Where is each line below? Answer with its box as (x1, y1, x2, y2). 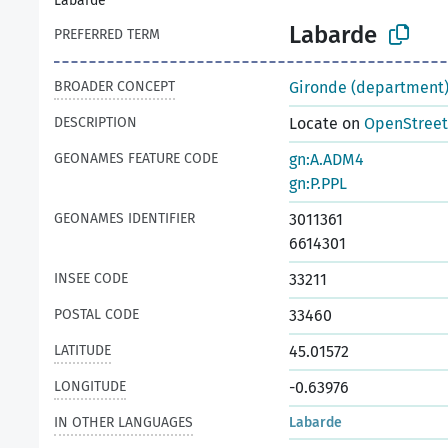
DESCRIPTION (54, 114, 137, 131)
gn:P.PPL (289, 174, 347, 193)
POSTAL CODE (54, 306, 139, 323)
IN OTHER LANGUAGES (54, 414, 193, 431)
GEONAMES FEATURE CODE (54, 150, 218, 167)
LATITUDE (54, 342, 111, 359)
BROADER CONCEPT (54, 78, 175, 95)
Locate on (289, 114, 364, 133)
